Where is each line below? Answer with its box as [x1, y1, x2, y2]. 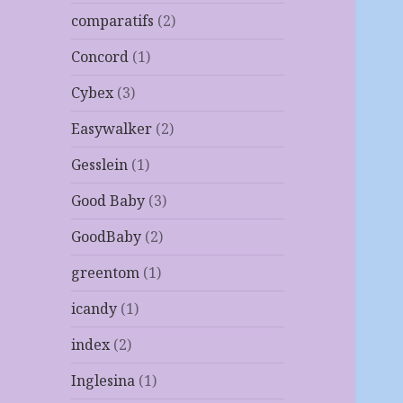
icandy [71, 299, 118, 319]
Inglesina [71, 371, 136, 391]
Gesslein [71, 155, 129, 175]
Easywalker [71, 119, 153, 139]
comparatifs [71, 11, 155, 31]
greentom [71, 263, 140, 283]
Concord [71, 47, 130, 67]
